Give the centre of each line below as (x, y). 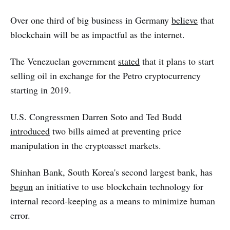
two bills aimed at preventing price (116, 131)
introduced (30, 131)
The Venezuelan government (64, 61)
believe (185, 20)
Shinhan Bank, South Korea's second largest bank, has (111, 172)
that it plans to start (177, 61)
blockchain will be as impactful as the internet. (98, 34)
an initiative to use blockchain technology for (118, 186)
